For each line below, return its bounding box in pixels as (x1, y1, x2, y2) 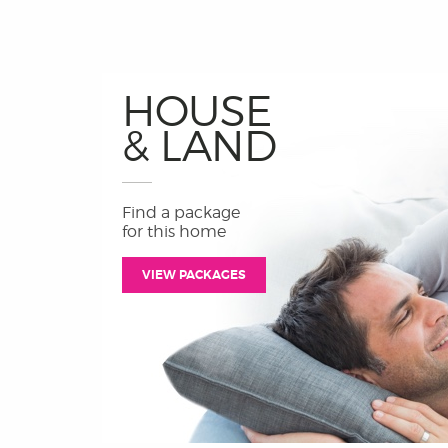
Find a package (122, 203, 240, 222)
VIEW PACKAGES (142, 267, 246, 283)
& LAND (122, 120, 276, 171)
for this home (122, 222, 226, 241)
